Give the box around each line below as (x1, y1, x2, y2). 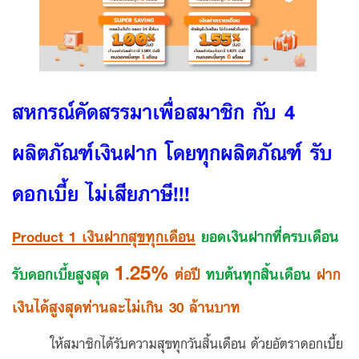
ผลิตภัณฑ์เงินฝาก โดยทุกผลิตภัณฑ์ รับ (12, 135, 333, 168)
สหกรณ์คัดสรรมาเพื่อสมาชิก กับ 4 (12, 95, 295, 127)
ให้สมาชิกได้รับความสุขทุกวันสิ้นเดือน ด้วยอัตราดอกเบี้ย (12, 332, 343, 354)
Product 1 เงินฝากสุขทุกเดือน (12, 224, 196, 248)
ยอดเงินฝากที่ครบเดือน (201, 224, 339, 248)
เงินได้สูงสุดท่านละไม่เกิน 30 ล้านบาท (12, 294, 246, 319)
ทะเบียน (315, 63, 349, 87)
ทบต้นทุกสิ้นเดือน (206, 261, 317, 286)
